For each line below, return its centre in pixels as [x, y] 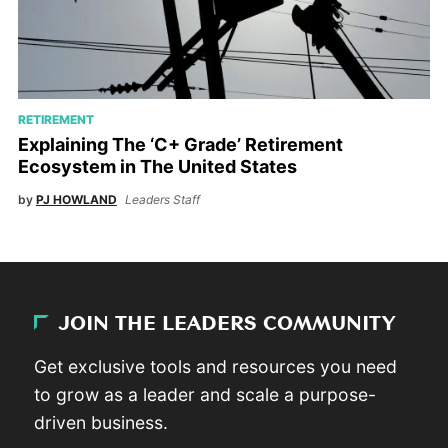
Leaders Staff [162, 200]
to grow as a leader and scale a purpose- [205, 394]
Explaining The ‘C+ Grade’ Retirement [180, 145]
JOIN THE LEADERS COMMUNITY [227, 324]
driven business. [101, 422]
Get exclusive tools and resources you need [216, 366]
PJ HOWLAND [76, 200]
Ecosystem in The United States [157, 167]
